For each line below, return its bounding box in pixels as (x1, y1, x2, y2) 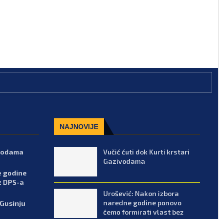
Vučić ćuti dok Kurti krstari (103, 147, 190, 156)
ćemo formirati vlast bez (103, 207, 184, 216)
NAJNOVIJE (59, 122, 98, 131)
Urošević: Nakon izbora (103, 189, 179, 197)
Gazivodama (103, 156, 146, 165)
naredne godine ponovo (103, 198, 182, 207)
